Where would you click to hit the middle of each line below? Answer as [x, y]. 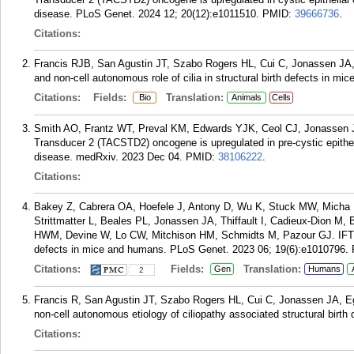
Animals [247, 97]
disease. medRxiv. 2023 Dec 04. [108, 157]
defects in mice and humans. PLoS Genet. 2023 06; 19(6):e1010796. [191, 249]
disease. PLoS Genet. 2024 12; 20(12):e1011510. [147, 14]
